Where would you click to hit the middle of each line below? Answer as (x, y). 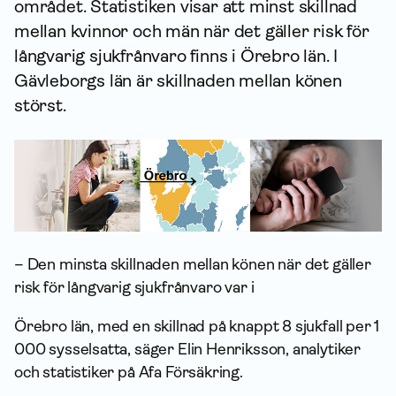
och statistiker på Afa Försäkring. (129, 372)
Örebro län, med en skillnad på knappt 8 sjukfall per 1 (197, 326)
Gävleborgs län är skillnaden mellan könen (178, 81)
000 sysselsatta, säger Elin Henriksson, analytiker (188, 349)
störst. (40, 106)
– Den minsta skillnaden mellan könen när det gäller (193, 264)
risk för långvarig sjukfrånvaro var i (134, 287)
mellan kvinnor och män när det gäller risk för (192, 31)
